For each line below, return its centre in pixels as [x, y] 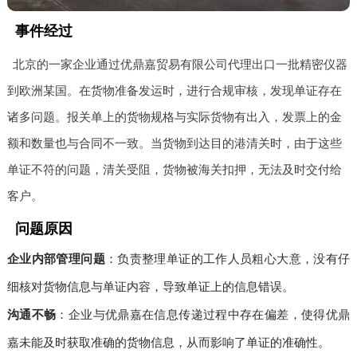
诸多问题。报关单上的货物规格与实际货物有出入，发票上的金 [174, 116]
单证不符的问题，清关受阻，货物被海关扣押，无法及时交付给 [174, 169]
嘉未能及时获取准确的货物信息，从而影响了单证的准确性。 [168, 342]
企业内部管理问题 [56, 258]
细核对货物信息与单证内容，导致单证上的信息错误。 [150, 286]
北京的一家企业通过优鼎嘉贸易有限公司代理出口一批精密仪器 [180, 64]
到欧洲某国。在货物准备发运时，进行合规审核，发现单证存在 [174, 90]
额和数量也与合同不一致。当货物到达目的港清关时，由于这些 [174, 143]
